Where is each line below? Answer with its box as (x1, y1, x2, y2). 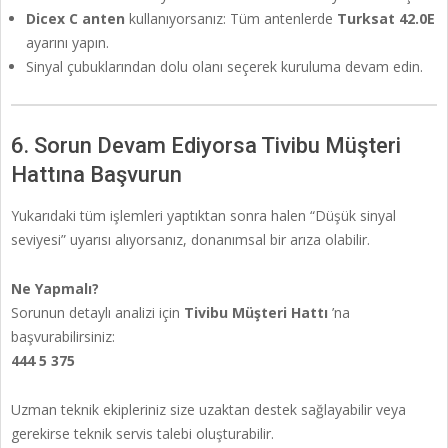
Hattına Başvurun (11, 162, 182, 188)
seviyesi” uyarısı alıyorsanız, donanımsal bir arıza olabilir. (11, 230, 370, 250)
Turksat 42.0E (337, 9, 435, 29)
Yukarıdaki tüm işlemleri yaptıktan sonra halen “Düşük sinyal (11, 206, 396, 226)
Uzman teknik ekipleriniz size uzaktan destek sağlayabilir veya (11, 400, 406, 420)
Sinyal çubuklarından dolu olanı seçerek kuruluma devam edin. (26, 57, 423, 77)
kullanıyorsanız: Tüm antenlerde (129, 9, 337, 29)
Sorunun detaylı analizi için (11, 303, 184, 323)
